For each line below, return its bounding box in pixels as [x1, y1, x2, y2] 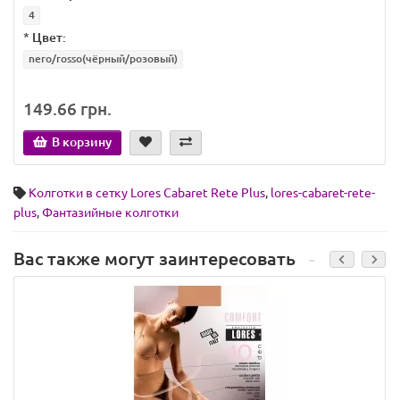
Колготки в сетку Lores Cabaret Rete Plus [29, 186, 265, 201]
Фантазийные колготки [42, 205, 179, 221]
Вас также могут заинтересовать [13, 249, 296, 270]
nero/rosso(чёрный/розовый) [29, 53, 178, 65]
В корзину [52, 135, 112, 150]
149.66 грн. [23, 99, 112, 120]
